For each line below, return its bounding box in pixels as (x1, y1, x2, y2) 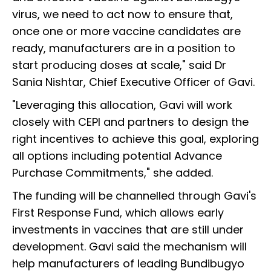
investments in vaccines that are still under (12, 222, 244, 238)
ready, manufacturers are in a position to (12, 41, 235, 56)
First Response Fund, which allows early (12, 205, 224, 221)
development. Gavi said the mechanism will (12, 239, 247, 255)
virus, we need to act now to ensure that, (12, 7, 233, 22)
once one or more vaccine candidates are (12, 24, 241, 39)
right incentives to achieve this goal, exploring (12, 131, 259, 147)
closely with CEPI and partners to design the (12, 114, 249, 130)
